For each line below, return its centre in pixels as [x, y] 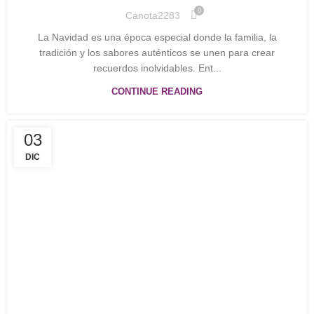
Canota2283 [153, 15]
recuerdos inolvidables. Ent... [157, 68]
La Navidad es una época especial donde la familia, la [157, 37]
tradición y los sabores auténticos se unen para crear [157, 53]
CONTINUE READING [157, 91]
